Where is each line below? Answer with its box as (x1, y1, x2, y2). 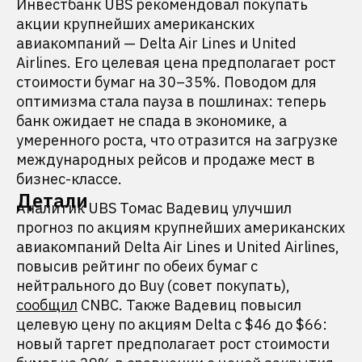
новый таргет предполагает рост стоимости (16, 335, 330, 353)
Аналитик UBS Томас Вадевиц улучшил (16, 199, 292, 217)
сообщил (16, 296, 78, 314)
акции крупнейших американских (16, 15, 255, 33)
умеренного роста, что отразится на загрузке (16, 131, 338, 149)
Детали (16, 187, 88, 213)
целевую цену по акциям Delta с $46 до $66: (16, 315, 327, 334)
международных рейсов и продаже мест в (16, 150, 315, 169)
